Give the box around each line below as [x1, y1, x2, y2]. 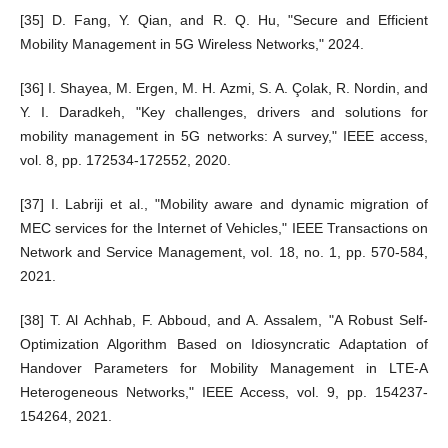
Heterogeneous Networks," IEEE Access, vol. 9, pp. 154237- [19, 383, 429, 400]
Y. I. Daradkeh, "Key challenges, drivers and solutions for [19, 103, 429, 120]
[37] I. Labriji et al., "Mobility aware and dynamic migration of [19, 195, 429, 212]
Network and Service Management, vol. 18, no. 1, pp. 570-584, [19, 243, 429, 260]
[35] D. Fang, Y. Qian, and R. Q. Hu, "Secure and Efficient [19, 11, 429, 28]
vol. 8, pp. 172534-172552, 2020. [19, 151, 231, 168]
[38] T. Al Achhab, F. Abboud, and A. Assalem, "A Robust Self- [19, 311, 429, 328]
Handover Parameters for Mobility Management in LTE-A [19, 359, 429, 376]
